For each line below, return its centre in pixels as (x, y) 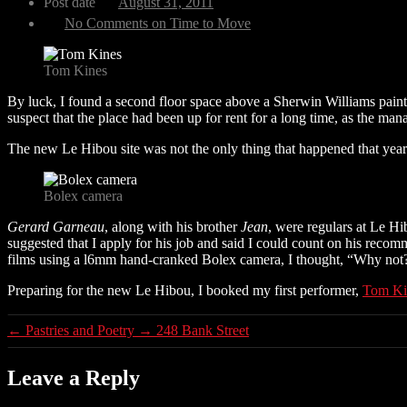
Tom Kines (75, 70)
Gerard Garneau (56, 226)
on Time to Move (199, 23)
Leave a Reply (74, 377)
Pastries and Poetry (80, 330)
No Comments (106, 23)
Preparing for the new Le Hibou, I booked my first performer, (185, 290)
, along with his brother (173, 226)
